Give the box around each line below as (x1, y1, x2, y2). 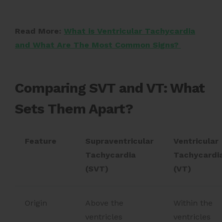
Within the (173, 198, 213, 208)
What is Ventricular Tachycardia (64, 26, 195, 36)
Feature (25, 136, 56, 146)
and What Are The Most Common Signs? (15, 40, 181, 50)
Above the (85, 198, 123, 208)
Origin (25, 198, 47, 208)
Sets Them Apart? (15, 100, 133, 117)
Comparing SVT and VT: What (15, 79, 205, 96)
